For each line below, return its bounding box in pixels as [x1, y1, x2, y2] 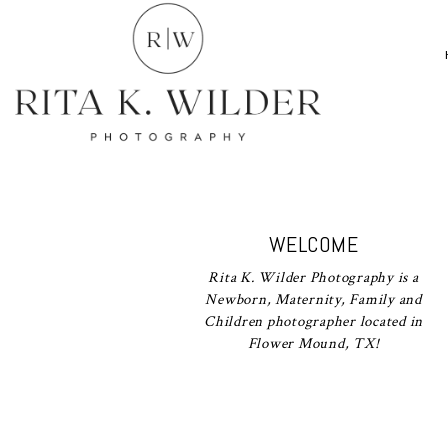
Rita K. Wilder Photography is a [208, 267, 419, 287]
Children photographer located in [204, 311, 424, 331]
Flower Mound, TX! [247, 333, 380, 353]
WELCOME [269, 229, 359, 258]
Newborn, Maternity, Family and [205, 289, 422, 309]
